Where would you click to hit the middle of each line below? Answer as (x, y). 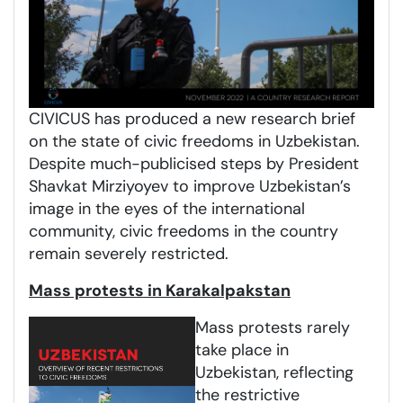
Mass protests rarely (273, 327)
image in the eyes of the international (167, 208)
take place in (242, 349)
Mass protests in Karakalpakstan (160, 290)
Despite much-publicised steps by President (194, 163)
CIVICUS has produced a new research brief (192, 118)
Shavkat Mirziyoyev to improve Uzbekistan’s (190, 186)
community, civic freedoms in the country (184, 231)
